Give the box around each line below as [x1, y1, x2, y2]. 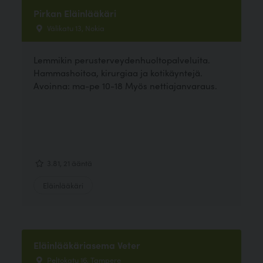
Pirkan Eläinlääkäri [33, 6, 117, 20]
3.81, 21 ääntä [45, 157, 93, 168]
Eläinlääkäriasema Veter [33, 238, 141, 252]
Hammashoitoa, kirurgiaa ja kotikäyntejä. [33, 66, 203, 79]
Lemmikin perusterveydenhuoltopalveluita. [33, 53, 211, 66]
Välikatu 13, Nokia [45, 22, 105, 33]
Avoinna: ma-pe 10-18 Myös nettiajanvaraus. [33, 79, 218, 92]
